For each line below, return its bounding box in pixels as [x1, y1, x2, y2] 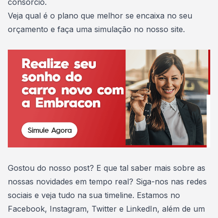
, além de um [157, 204, 205, 214]
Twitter [91, 204, 117, 214]
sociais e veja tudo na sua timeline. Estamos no [8, 190, 180, 200]
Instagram [50, 204, 87, 214]
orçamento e [8, 24, 57, 34]
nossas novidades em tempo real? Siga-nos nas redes [8, 177, 207, 187]
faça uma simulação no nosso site [57, 24, 183, 34]
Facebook [8, 204, 45, 214]
